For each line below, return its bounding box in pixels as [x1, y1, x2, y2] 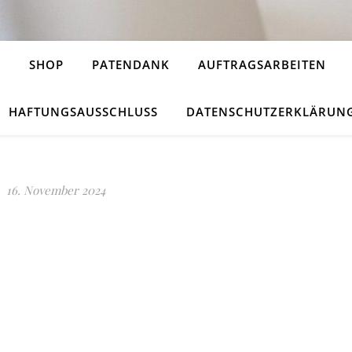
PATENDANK [92, 57, 170, 72]
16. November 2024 [5, 182, 105, 198]
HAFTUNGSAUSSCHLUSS [9, 104, 158, 119]
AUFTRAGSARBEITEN [198, 57, 326, 72]
